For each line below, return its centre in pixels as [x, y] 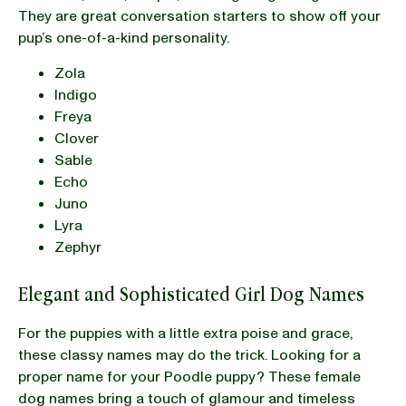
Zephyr [78, 247]
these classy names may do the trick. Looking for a [189, 355]
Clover [77, 138]
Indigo [76, 95]
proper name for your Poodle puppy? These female [189, 377]
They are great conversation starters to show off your [199, 16]
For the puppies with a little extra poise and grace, [186, 333]
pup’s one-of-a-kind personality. [126, 38]
